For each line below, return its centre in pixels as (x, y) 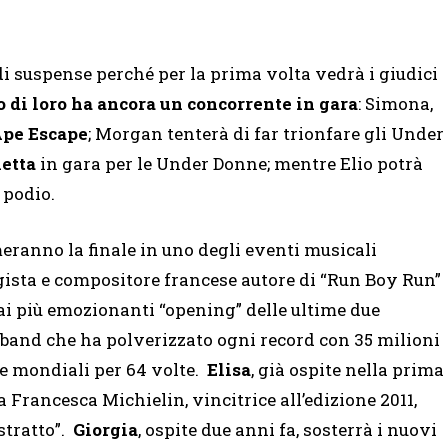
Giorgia (105, 430)
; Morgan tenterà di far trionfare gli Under (266, 134)
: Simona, (395, 104)
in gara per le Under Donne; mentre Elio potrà (229, 164)
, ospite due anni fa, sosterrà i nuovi (287, 430)
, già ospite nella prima (347, 370)
